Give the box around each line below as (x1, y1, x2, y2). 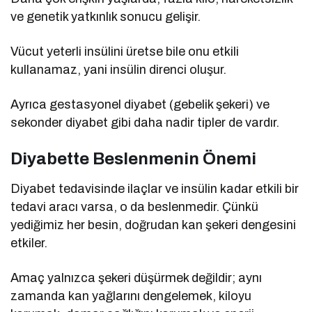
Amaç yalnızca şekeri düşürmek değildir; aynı (10, 270, 263, 285)
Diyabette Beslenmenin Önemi (10, 149, 256, 168)
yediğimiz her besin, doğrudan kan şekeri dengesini (10, 217, 297, 232)
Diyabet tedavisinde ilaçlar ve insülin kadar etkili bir (10, 181, 299, 196)
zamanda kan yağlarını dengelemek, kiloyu (10, 288, 252, 303)
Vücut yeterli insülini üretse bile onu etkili (10, 44, 240, 58)
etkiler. (10, 235, 47, 250)
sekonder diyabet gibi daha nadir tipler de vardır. (10, 115, 280, 130)
